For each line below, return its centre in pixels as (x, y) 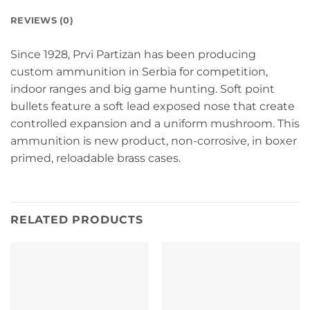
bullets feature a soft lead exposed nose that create (153, 107)
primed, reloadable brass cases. (95, 158)
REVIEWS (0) (42, 21)
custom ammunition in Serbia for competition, (139, 72)
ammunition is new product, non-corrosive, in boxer (154, 141)
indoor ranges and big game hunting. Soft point (143, 89)
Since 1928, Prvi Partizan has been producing (133, 55)
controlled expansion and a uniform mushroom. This (155, 124)
